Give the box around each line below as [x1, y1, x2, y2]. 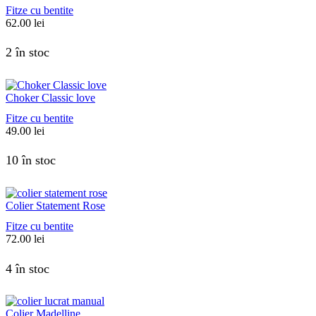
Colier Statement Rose [6, 200, 105, 212]
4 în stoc [6, 261, 49, 276]
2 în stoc [6, 45, 49, 60]
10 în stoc [6, 153, 56, 168]
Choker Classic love [6, 91, 95, 104]
